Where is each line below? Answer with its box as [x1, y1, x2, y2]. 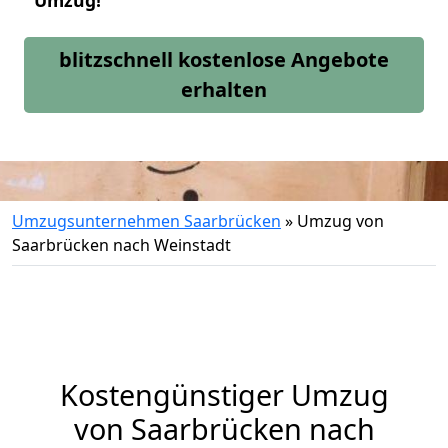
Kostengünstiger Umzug [59, 375, 389, 414]
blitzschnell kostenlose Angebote [59, 46, 389, 73]
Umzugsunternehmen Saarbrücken [12, 210, 281, 232]
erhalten [181, 76, 267, 103]
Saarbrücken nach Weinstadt [12, 234, 231, 256]
